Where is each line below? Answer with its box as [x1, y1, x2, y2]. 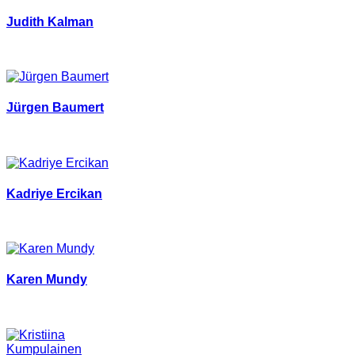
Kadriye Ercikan [6, 186, 102, 200]
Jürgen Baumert [6, 101, 104, 115]
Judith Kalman [6, 14, 94, 29]
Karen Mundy [6, 273, 87, 287]
